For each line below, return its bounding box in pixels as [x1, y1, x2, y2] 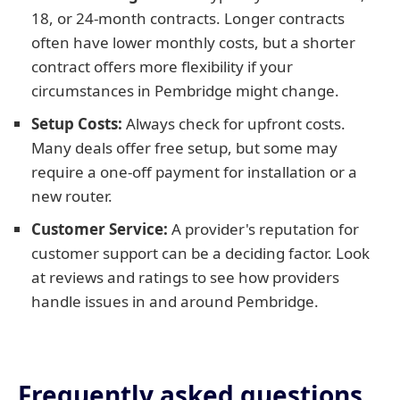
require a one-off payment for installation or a [31, 162, 357, 182]
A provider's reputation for [168, 219, 359, 239]
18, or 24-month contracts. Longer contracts [31, 8, 345, 29]
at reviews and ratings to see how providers [31, 267, 339, 287]
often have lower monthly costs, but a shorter [31, 32, 355, 53]
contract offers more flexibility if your [31, 56, 293, 77]
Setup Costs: [31, 113, 122, 134]
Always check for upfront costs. [122, 113, 346, 134]
